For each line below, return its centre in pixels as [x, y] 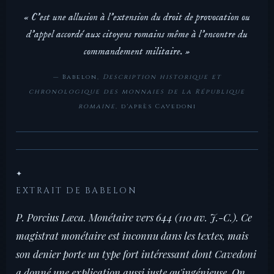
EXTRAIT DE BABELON [76, 191]
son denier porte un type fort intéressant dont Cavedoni [136, 254]
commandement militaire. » [137, 52]
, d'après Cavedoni [156, 107]
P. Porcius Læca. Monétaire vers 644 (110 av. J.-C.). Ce [134, 217]
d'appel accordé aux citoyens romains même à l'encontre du [137, 35]
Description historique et [162, 77]
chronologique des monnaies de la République [137, 92]
